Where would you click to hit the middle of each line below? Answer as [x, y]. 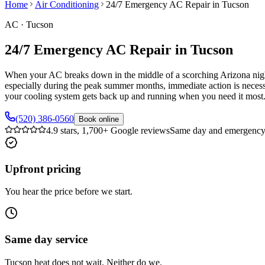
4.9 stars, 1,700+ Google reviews [108, 130]
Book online [99, 119]
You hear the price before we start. [69, 192]
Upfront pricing [43, 169]
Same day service [46, 239]
